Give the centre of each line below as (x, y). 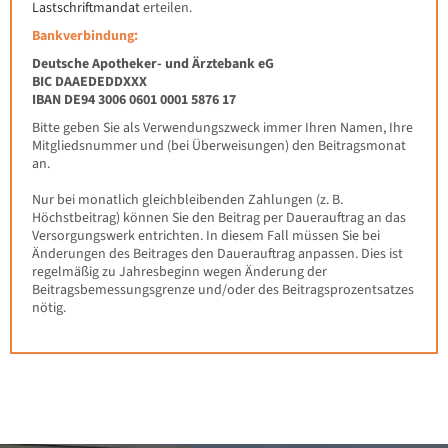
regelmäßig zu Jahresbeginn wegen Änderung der (179, 272)
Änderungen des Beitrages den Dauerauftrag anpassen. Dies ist (217, 254)
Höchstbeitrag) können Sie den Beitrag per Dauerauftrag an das (219, 218)
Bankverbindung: (85, 36)
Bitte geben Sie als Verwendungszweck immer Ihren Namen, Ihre (222, 128)
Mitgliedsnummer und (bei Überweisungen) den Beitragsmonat (219, 146)
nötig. (49, 308)
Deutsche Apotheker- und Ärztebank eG (153, 64)
